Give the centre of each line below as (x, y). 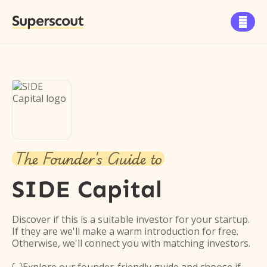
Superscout (48, 21)
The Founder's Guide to (88, 159)
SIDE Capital (87, 189)
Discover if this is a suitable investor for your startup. (131, 219)
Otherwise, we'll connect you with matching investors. (131, 243)
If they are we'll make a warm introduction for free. (125, 231)
